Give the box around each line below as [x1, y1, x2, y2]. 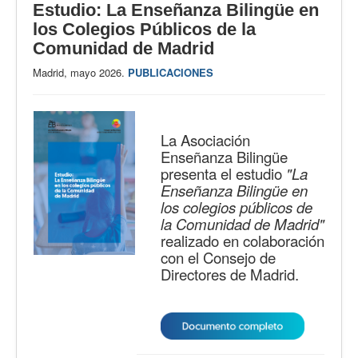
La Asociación [161, 129, 250, 150]
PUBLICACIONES [128, 64, 213, 80]
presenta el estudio [161, 162, 282, 184]
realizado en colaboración [161, 229, 324, 251]
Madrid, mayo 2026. [33, 64, 128, 80]
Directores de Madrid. [161, 263, 303, 284]
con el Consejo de [161, 246, 276, 268]
